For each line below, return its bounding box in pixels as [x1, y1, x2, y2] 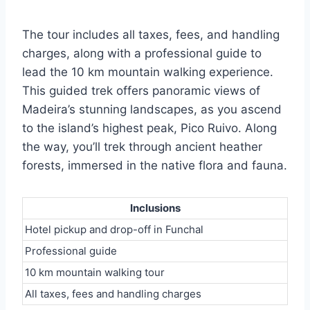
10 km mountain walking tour [25, 266, 165, 280]
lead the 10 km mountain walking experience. [22, 65, 273, 80]
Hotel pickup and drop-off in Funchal [25, 223, 203, 237]
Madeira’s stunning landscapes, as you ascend [22, 102, 282, 117]
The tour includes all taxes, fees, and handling [22, 28, 280, 42]
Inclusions [129, 201, 181, 215]
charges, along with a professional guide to [22, 46, 262, 61]
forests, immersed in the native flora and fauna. [22, 158, 287, 173]
